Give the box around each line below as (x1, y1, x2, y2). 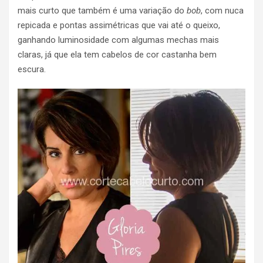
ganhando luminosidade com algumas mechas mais (18, 34, 219, 45)
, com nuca (201, 5, 244, 16)
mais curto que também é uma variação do (18, 5, 187, 16)
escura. (18, 63, 46, 75)
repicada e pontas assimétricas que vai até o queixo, (18, 19, 220, 31)
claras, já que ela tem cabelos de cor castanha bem (18, 49, 217, 60)
